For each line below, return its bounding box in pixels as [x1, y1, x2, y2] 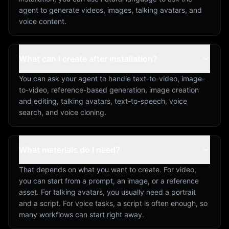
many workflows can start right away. [19, 210, 144, 219]
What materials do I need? [19, 144, 120, 155]
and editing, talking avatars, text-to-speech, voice [19, 96, 187, 105]
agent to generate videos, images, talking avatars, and [19, 5, 202, 14]
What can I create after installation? [19, 53, 157, 64]
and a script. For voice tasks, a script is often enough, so [19, 198, 208, 208]
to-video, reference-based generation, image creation [19, 85, 199, 94]
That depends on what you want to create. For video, [19, 165, 196, 174]
